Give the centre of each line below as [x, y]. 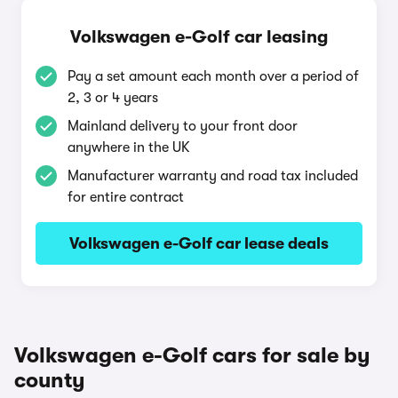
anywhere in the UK [129, 147]
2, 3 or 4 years [113, 98]
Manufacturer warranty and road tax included [213, 176]
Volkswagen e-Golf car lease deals [199, 243]
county [50, 380]
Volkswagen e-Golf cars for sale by [192, 355]
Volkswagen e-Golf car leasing [199, 37]
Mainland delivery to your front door [183, 126]
